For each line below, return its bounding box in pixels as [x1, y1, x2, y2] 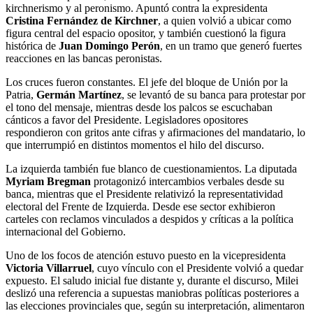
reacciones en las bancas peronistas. [6, 52, 162, 65]
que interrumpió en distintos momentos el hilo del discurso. [6, 139, 264, 152]
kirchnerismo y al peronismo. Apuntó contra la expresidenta [6, 2, 268, 15]
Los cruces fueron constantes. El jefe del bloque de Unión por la [6, 76, 288, 89]
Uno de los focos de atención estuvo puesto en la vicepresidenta [6, 249, 286, 262]
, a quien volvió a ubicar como [158, 15, 291, 27]
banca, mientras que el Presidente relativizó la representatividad [6, 188, 283, 201]
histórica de [6, 40, 59, 52]
